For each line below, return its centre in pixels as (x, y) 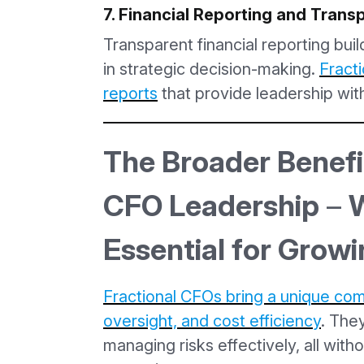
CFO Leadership (211, 205)
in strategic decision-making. (211, 69)
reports (130, 93)
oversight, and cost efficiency (212, 321)
